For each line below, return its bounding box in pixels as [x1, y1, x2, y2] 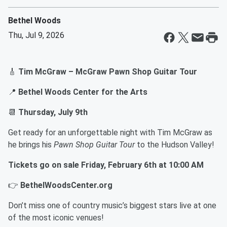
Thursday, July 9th [18, 107, 88, 117]
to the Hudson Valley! [135, 140, 214, 149]
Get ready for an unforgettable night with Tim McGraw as [8, 128, 212, 137]
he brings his [8, 140, 54, 149]
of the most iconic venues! [8, 213, 104, 222]
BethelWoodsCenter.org [20, 180, 112, 190]
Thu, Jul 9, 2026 [8, 30, 64, 40]
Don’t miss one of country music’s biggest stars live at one [8, 201, 216, 210]
